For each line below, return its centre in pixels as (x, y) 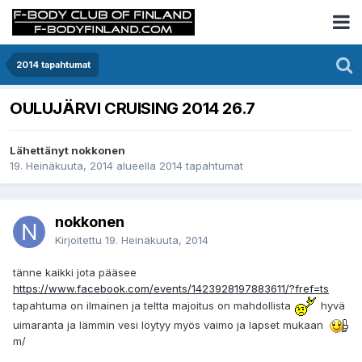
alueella (136, 166)
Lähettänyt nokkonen (67, 151)
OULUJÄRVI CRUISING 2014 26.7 (133, 109)
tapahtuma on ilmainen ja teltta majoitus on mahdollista (154, 306)
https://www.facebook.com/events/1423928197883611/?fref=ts (171, 289)
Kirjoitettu (80, 240)
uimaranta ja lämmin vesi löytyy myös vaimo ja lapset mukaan (171, 325)
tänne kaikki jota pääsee (75, 273)
